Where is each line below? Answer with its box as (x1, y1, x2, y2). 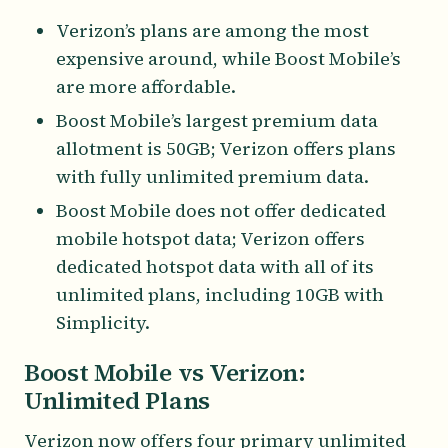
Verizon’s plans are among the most (56, 17, 369, 43)
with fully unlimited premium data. (56, 163, 369, 189)
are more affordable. (56, 73, 240, 99)
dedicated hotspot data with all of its (56, 253, 374, 279)
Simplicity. (56, 309, 150, 335)
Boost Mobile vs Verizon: (24, 355, 306, 389)
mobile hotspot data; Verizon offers (56, 225, 365, 251)
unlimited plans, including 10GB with (56, 281, 384, 307)
